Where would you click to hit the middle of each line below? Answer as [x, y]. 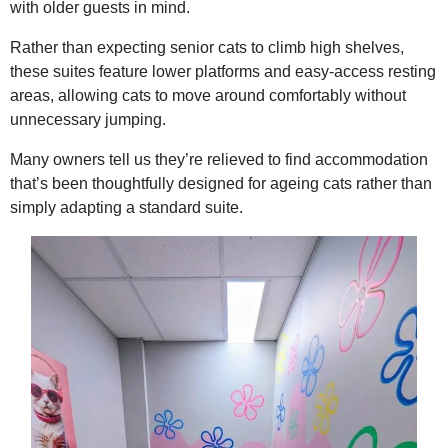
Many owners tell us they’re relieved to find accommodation [219, 160]
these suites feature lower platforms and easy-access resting [223, 72]
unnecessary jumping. [88, 120]
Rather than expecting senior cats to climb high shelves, [207, 48]
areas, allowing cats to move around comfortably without [208, 96]
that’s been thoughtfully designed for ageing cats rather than [221, 184]
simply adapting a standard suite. [126, 208]
